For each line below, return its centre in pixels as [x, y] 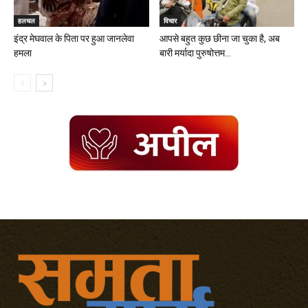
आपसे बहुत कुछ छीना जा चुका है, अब [219, 38]
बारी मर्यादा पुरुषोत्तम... [195, 53]
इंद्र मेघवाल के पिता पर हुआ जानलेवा [74, 38]
